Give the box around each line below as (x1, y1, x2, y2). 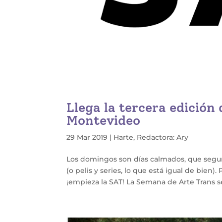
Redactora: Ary (137, 133, 189, 142)
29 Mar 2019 (66, 133, 108, 142)
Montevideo (66, 112, 141, 129)
